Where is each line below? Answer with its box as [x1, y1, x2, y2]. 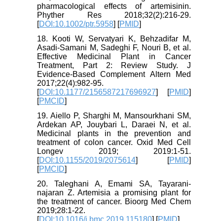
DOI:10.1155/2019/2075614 [39, 155, 136, 164]
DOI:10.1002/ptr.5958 [39, 19, 114, 28]
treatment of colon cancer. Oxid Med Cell [37, 138, 191, 147]
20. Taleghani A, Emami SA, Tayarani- [37, 179, 191, 188]
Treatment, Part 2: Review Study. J [37, 61, 191, 70]
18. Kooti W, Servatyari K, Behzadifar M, [37, 34, 191, 43]
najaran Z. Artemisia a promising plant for [37, 188, 191, 197]
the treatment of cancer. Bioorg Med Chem [37, 197, 191, 206]
